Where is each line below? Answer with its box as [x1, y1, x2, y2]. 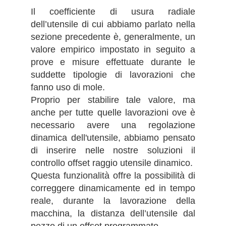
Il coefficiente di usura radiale [31, 6, 195, 17]
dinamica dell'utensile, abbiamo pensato [31, 132, 195, 143]
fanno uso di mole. [31, 82, 105, 92]
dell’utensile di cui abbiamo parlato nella [31, 19, 195, 29]
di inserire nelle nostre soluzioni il [31, 145, 195, 155]
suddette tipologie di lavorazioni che [31, 69, 195, 80]
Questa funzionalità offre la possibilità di [31, 170, 195, 181]
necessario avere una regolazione [31, 120, 195, 130]
